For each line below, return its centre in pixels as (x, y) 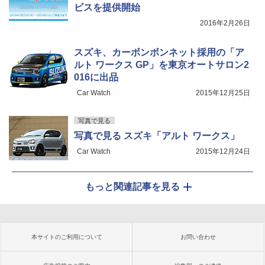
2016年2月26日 (225, 23)
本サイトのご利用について (67, 237)
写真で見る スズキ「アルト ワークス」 (157, 136)
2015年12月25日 (223, 93)
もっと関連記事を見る (132, 187)
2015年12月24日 (223, 152)
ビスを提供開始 (107, 8)
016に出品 (96, 77)
